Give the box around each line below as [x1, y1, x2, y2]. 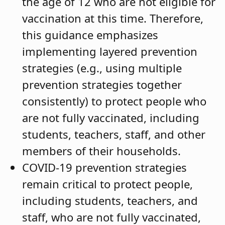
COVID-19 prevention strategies [22, 160, 187, 175]
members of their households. [22, 143, 181, 159]
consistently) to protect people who [22, 93, 206, 109]
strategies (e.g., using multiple [22, 60, 182, 76]
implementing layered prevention [22, 44, 197, 59]
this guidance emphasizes [22, 27, 158, 43]
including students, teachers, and [22, 193, 198, 208]
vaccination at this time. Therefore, [22, 11, 203, 26]
